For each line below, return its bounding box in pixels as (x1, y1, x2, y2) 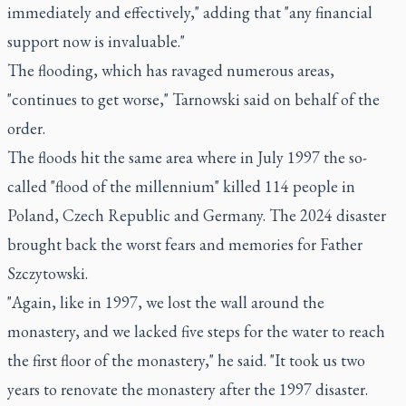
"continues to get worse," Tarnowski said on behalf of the (7, 88, 380, 110)
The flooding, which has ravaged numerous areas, (7, 59, 334, 81)
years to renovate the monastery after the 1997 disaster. (7, 378, 368, 400)
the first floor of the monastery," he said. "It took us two (7, 349, 365, 371)
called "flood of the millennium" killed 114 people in (7, 175, 355, 197)
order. (7, 117, 45, 139)
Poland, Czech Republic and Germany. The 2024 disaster (7, 204, 386, 226)
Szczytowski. (7, 262, 88, 284)
